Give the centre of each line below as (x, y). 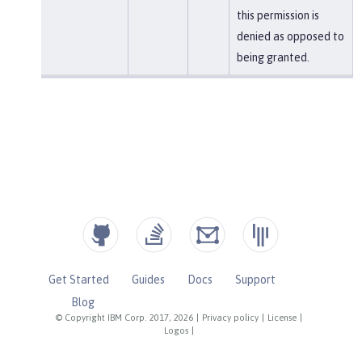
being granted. (273, 57)
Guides (148, 279)
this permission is (278, 15)
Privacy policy (231, 317)
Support (255, 279)
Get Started (78, 279)
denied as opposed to (290, 36)
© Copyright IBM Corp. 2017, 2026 (125, 317)
